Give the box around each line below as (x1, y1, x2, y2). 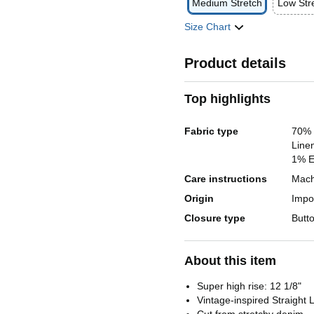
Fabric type (184, 125, 239, 137)
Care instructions (184, 173, 268, 185)
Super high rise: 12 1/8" (197, 280, 302, 292)
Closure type (184, 212, 246, 224)
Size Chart (184, 21, 234, 33)
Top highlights (184, 92, 271, 107)
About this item (184, 254, 277, 268)
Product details (184, 55, 287, 71)
